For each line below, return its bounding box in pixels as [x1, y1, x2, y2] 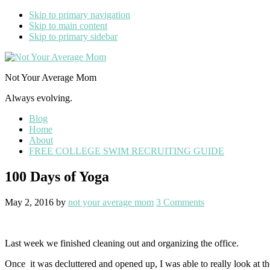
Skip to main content [29, 20, 107, 31]
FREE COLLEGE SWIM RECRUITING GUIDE [29, 146, 224, 156]
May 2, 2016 [5, 196, 54, 207]
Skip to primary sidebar [29, 31, 118, 42]
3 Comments [156, 196, 204, 207]
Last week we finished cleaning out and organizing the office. [5, 237, 239, 248]
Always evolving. [5, 93, 72, 103]
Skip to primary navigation [29, 10, 130, 20]
